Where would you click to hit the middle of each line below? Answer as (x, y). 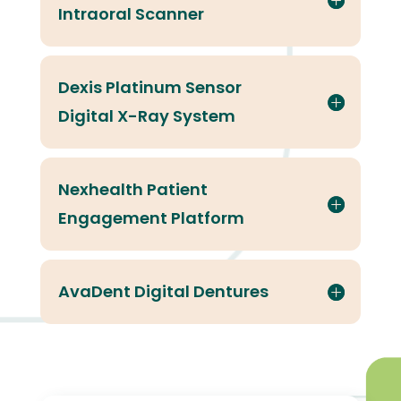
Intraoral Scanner (131, 13)
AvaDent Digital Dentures (163, 291)
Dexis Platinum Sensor (149, 87)
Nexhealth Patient (132, 189)
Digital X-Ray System (146, 115)
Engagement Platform (151, 218)
